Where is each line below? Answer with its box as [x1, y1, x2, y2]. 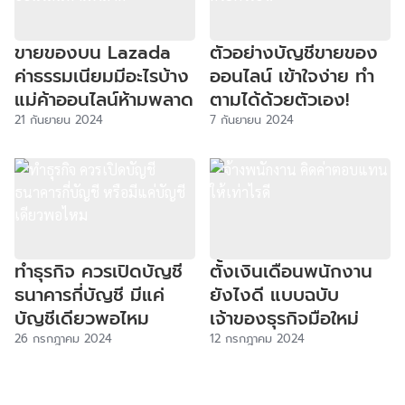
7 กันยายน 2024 [210, 110, 294, 128]
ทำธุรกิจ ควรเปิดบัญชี [14, 258, 183, 285]
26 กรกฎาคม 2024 [14, 330, 112, 347]
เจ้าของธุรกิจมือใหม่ [210, 305, 359, 332]
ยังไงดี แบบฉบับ [210, 281, 339, 308]
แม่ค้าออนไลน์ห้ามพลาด [14, 85, 193, 113]
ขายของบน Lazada [14, 38, 171, 66]
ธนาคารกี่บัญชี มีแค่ [14, 281, 165, 308]
